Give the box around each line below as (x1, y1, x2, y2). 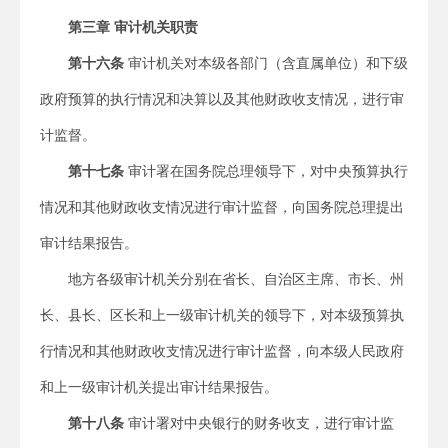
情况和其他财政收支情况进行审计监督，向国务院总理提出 (40, 199, 404, 215)
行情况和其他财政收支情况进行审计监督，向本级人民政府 (40, 343, 404, 359)
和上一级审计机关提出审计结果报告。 (40, 379, 278, 395)
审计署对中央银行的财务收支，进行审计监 (124, 415, 394, 431)
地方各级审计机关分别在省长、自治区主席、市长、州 (68, 271, 404, 287)
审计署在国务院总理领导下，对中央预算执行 (124, 163, 408, 179)
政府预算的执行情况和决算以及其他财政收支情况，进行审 (40, 91, 404, 107)
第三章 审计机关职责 (68, 19, 198, 35)
